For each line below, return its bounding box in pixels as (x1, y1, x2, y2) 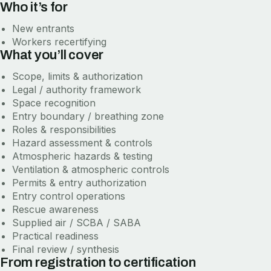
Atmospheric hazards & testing (12, 149, 152, 162)
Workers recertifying (12, 35, 106, 48)
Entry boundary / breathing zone (12, 109, 164, 122)
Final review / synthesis (12, 243, 119, 255)
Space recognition (12, 96, 96, 109)
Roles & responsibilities (12, 123, 116, 135)
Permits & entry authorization (12, 176, 146, 189)
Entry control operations (12, 189, 125, 202)
